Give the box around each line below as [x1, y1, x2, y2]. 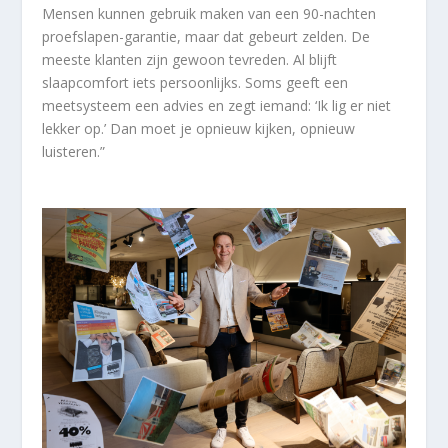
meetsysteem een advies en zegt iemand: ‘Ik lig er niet [42, 95, 392, 115]
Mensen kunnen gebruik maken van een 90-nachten [42, 3, 377, 23]
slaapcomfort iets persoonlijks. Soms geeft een [42, 72, 349, 92]
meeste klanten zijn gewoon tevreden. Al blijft [42, 49, 338, 69]
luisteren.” [42, 141, 106, 161]
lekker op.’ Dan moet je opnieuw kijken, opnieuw [42, 118, 356, 138]
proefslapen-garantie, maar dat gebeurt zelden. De [42, 26, 371, 46]
